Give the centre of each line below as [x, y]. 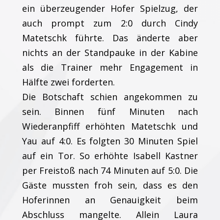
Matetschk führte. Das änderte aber [110, 38]
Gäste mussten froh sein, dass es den [110, 185]
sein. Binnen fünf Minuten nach [110, 111]
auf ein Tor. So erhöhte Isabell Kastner [110, 156]
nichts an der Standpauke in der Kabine [110, 53]
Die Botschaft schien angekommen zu [110, 97]
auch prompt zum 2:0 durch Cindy [110, 23]
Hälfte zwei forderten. [68, 82]
